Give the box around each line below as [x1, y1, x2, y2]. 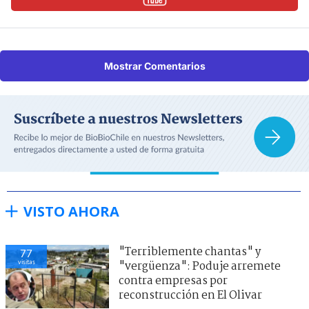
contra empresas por [119, 272, 228, 290]
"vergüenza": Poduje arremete [119, 258, 281, 276]
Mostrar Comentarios [103, 59, 206, 72]
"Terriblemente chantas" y [119, 243, 261, 261]
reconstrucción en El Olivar [119, 287, 262, 305]
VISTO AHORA [23, 202, 119, 221]
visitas [17, 258, 35, 266]
